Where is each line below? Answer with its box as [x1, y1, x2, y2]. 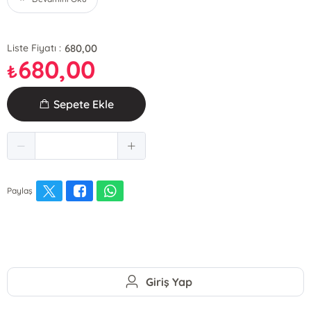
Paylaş [7, 185, 33, 196]
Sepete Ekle [53, 96, 115, 111]
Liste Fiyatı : [7, 42, 62, 54]
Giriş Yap [146, 274, 193, 289]
